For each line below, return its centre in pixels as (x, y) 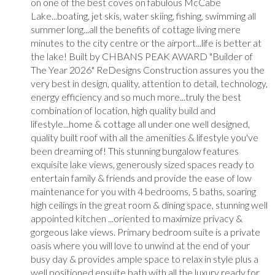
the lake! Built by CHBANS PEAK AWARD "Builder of (142, 56)
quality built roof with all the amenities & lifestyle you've (145, 137)
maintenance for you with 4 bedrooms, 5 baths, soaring (143, 191)
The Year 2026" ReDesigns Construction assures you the (148, 69)
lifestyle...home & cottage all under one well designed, (140, 123)
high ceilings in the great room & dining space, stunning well (149, 204)
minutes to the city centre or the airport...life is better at (146, 42)
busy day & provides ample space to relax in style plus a (145, 258)
